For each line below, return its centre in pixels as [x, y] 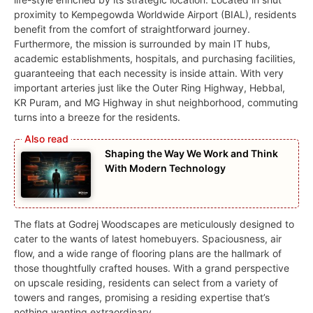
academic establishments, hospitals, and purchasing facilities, [155, 58]
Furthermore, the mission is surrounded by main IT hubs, [142, 43]
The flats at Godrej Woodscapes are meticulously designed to [154, 224]
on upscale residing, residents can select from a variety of [146, 283]
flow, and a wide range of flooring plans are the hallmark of [148, 254]
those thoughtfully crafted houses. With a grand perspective [152, 268]
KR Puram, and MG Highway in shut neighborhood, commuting [156, 102]
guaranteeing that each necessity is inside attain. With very [149, 73]
